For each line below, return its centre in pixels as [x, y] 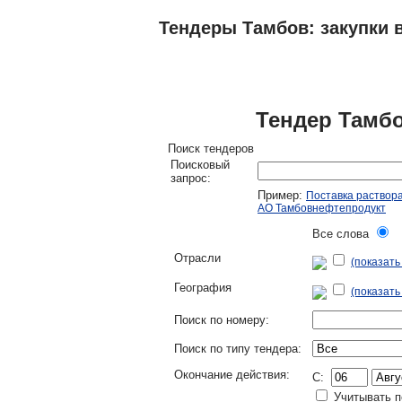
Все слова [342, 234]
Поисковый [200, 165]
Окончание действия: [232, 375]
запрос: [191, 178]
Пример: [282, 195]
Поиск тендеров [211, 149]
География [203, 288]
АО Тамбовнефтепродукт [322, 208]
